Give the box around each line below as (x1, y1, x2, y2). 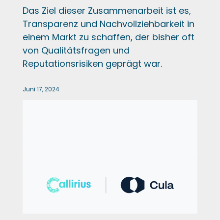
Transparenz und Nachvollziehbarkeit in (22, 17, 194, 30)
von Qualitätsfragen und (22, 44, 130, 56)
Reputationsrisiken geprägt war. (22, 57, 162, 70)
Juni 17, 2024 (22, 84, 59, 93)
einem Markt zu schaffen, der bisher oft (22, 30, 194, 43)
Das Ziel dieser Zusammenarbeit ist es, (22, 4, 191, 17)
